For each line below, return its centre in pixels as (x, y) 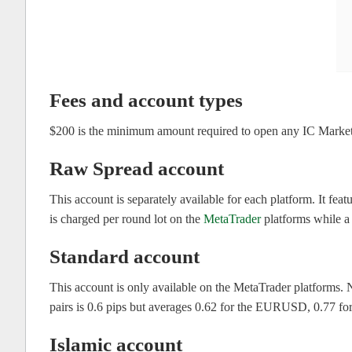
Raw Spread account (137, 169)
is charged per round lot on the (126, 219)
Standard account (125, 257)
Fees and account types (146, 101)
